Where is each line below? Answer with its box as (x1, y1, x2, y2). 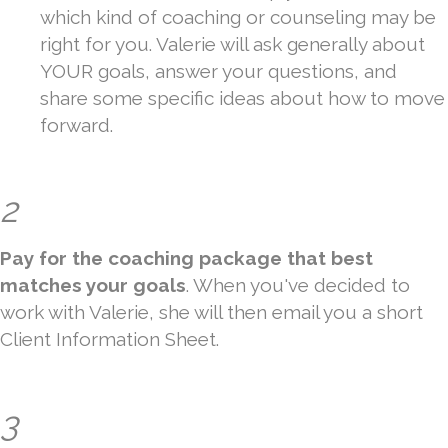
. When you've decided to (186, 274, 410, 297)
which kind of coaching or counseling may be (40, 6, 436, 29)
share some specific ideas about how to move (40, 87, 445, 110)
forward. (40, 114, 113, 137)
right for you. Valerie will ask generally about (40, 33, 425, 56)
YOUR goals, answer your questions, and (40, 60, 397, 83)
